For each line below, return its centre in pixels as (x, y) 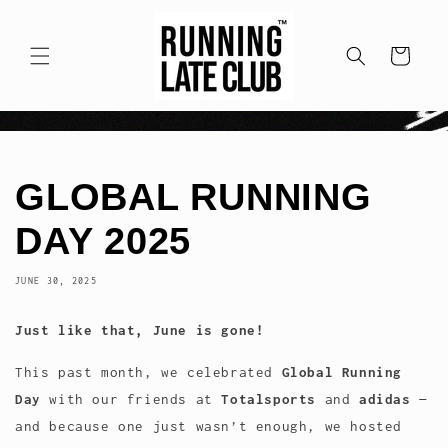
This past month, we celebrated (148, 372)
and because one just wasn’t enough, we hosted (209, 426)
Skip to (60, 13)
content (60, 31)
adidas (385, 399)
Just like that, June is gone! (140, 330)
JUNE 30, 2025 (56, 281)
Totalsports (269, 399)
